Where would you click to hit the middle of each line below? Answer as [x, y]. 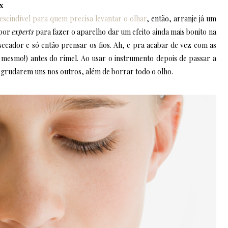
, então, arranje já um [181, 18]
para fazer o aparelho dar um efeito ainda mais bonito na [125, 32]
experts [23, 32]
